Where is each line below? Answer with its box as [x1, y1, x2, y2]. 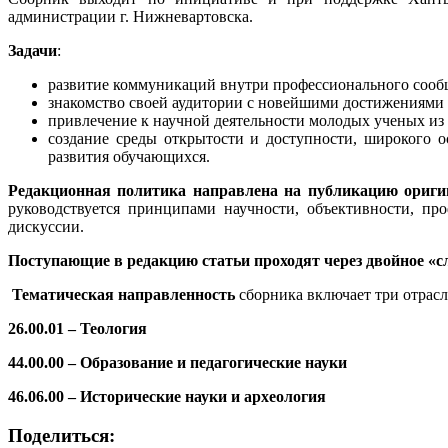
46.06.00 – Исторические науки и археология [8, 387, 326, 405]
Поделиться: [8, 424, 115, 446]
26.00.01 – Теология [8, 319, 147, 337]
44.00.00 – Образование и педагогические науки [8, 353, 347, 371]
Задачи [8, 41, 57, 59]
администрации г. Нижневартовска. [8, 7, 253, 25]
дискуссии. [8, 217, 84, 235]
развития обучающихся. [48, 147, 210, 165]
